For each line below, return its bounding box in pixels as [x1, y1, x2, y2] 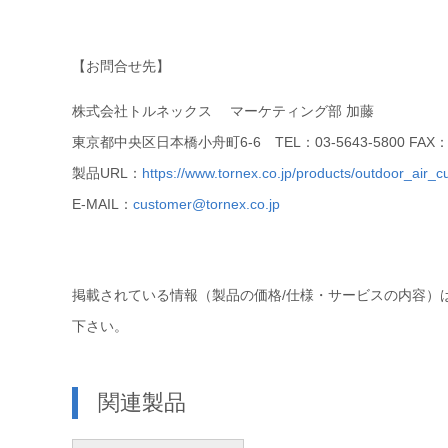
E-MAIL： [72, 196, 133, 213]
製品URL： [72, 165, 142, 182]
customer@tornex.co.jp [133, 196, 280, 213]
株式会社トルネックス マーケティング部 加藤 [72, 103, 374, 120]
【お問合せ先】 [72, 57, 170, 74]
